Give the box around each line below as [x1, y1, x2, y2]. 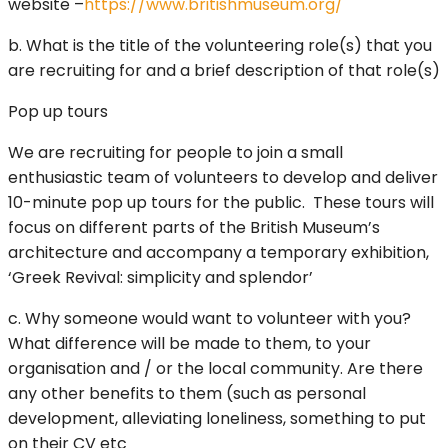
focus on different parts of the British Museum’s [8, 216, 380, 240]
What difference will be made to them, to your [8, 332, 371, 356]
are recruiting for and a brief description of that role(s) [8, 59, 440, 83]
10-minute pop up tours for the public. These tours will [8, 191, 434, 215]
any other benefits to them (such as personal [8, 382, 366, 406]
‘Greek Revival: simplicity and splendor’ [8, 266, 317, 290]
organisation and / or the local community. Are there [8, 357, 423, 381]
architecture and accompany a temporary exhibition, [8, 241, 429, 265]
